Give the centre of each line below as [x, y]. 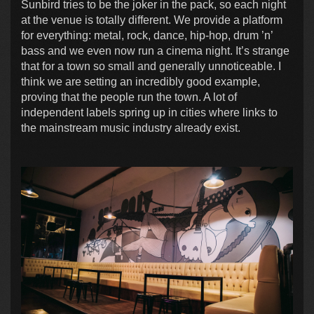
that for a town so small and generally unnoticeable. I [151, 66]
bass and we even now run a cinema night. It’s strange [155, 50]
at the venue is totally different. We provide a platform [152, 20]
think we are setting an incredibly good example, [141, 81]
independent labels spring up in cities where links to [149, 112]
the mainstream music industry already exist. [131, 128]
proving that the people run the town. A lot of [129, 97]
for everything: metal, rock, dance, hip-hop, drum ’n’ [147, 35]
